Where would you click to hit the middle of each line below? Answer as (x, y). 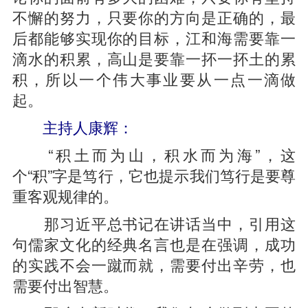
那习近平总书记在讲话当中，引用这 (154, 223)
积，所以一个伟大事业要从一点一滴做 (154, 78)
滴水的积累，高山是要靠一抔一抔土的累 (154, 58)
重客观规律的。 (65, 195)
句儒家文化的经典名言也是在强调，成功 (154, 243)
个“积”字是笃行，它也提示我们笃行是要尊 (154, 175)
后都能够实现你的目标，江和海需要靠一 (154, 37)
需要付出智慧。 (65, 285)
